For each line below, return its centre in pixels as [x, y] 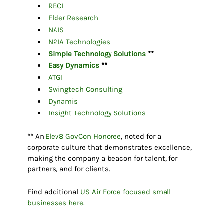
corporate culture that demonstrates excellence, [109, 147]
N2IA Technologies [79, 42]
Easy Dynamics [73, 66]
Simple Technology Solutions [97, 54]
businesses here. [56, 203]
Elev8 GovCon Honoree [83, 137]
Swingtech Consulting [85, 89]
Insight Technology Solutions [97, 113]
